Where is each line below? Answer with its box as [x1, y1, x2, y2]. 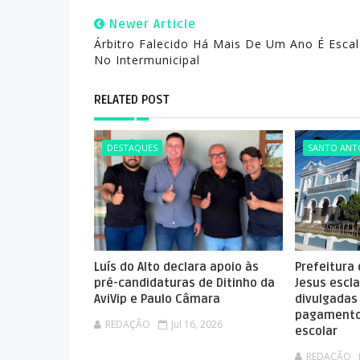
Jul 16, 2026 [171, 317, 223, 331]
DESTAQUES [107, 141, 157, 153]
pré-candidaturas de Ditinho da [94, 276, 275, 290]
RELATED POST [94, 92, 170, 107]
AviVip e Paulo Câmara [94, 292, 220, 306]
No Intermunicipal [94, 52, 200, 67]
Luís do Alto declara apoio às [94, 260, 259, 274]
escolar [295, 324, 338, 338]
